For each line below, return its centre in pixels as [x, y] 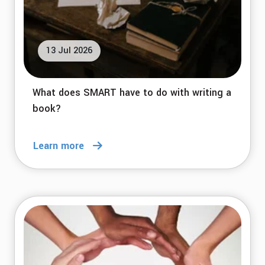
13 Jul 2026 [69, 51]
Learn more [59, 146]
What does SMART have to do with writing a [132, 93]
